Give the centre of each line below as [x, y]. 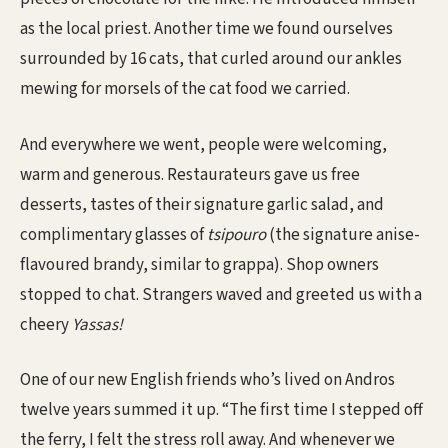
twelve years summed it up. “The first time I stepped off [221, 410]
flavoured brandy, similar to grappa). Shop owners [199, 264]
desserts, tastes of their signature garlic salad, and [202, 204]
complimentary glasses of [113, 234]
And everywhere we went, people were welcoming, [203, 144]
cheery [46, 324]
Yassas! [97, 324]
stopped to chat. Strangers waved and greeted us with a [221, 294]
